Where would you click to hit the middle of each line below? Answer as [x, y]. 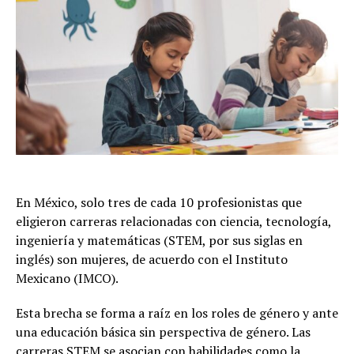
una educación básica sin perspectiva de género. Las [163, 332]
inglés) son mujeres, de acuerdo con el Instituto [152, 260]
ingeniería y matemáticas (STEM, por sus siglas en [159, 241]
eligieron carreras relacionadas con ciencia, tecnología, [173, 222]
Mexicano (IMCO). [67, 279]
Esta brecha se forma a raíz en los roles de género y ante [177, 313]
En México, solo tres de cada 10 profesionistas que [159, 203]
